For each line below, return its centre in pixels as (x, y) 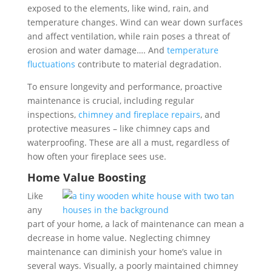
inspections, (53, 114)
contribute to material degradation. (148, 64)
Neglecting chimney (169, 237)
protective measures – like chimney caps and (118, 128)
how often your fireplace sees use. (97, 156)
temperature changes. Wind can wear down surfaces (135, 22)
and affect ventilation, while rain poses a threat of (128, 36)
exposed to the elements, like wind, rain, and (118, 8)
